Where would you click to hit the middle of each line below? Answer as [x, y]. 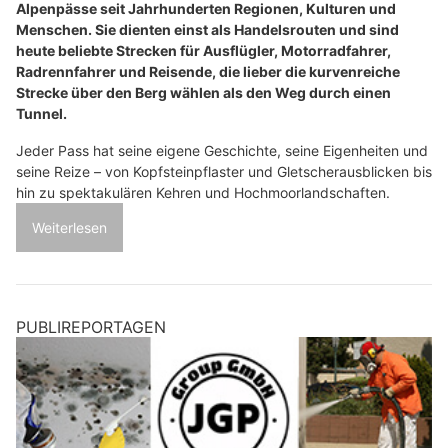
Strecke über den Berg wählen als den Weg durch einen [203, 92]
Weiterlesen [69, 227]
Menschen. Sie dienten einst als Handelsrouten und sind [207, 29]
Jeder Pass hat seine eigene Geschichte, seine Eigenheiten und [222, 150]
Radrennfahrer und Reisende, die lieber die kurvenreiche [208, 71]
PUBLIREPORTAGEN [91, 326]
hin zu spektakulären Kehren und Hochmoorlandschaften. [203, 192]
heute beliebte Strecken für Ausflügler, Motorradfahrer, [203, 50]
